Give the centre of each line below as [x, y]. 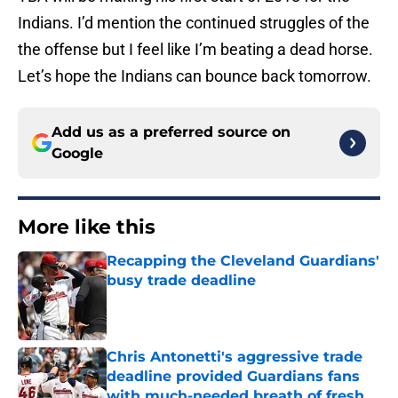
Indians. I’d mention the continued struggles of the [194, 23]
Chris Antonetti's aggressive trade [235, 357]
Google [77, 154]
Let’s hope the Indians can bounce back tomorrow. [195, 76]
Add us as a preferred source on [171, 132]
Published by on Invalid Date [183, 298]
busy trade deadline [181, 281]
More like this [87, 227]
